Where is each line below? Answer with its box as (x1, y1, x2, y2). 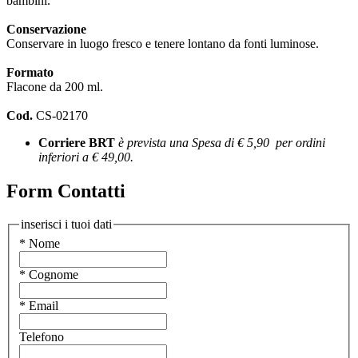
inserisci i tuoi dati (21, 217, 112, 232)
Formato (6, 65, 54, 79)
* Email (19, 299, 58, 313)
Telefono (19, 330, 64, 344)
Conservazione (6, 22, 86, 36)
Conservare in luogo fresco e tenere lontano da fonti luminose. (6, 36, 319, 50)
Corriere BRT (38, 135, 115, 149)
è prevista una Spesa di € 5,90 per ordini (115, 135, 325, 149)
